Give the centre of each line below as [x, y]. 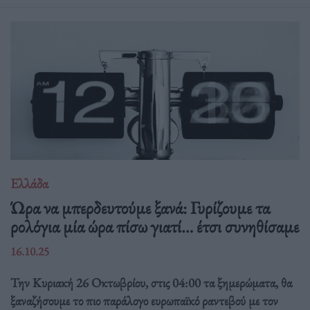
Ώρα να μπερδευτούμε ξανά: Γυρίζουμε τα [140, 208]
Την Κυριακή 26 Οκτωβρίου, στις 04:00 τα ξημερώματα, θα [151, 283]
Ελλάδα [29, 183]
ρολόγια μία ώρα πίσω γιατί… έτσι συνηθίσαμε [155, 227]
